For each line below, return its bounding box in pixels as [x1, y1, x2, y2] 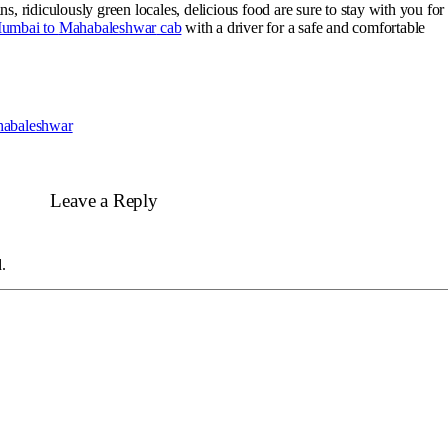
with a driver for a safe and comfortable [181, 19, 426, 37]
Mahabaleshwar [58, 19, 157, 37]
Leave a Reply [50, 189, 158, 211]
